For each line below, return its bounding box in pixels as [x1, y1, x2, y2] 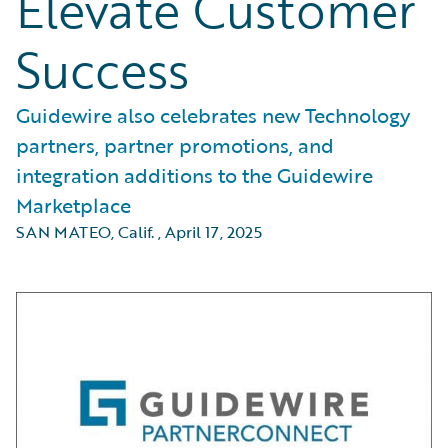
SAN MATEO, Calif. [16, 220, 154, 244]
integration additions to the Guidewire [16, 160, 373, 190]
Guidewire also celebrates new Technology [16, 100, 410, 130]
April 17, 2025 [165, 220, 262, 244]
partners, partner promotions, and [16, 130, 334, 160]
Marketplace [16, 190, 131, 220]
